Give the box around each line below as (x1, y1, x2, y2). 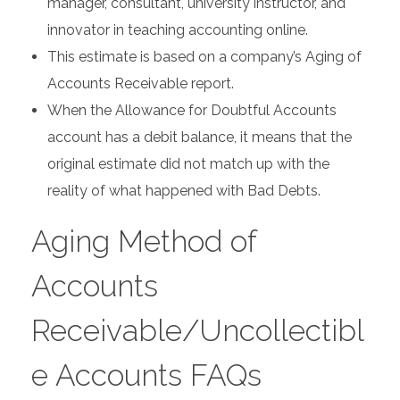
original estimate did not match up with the (46, 155, 329, 173)
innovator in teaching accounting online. (46, 21, 308, 39)
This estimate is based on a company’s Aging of (46, 48, 362, 66)
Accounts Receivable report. (46, 75, 234, 93)
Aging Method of (31, 223, 256, 260)
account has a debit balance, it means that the (46, 129, 352, 146)
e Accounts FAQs (31, 357, 262, 394)
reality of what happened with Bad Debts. (46, 182, 321, 200)
